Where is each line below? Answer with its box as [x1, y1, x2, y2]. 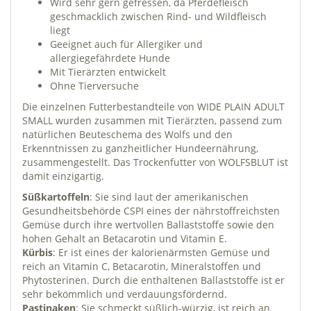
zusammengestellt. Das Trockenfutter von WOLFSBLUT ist [22, 155, 288, 169]
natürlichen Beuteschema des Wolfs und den [22, 127, 233, 141]
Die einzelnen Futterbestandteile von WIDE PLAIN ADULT [22, 99, 285, 113]
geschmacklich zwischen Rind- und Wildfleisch [50, 9, 267, 23]
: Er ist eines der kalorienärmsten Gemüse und [53, 245, 270, 259]
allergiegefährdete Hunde [50, 51, 170, 65]
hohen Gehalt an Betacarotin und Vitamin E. [22, 231, 227, 245]
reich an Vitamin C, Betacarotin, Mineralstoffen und [22, 259, 261, 273]
